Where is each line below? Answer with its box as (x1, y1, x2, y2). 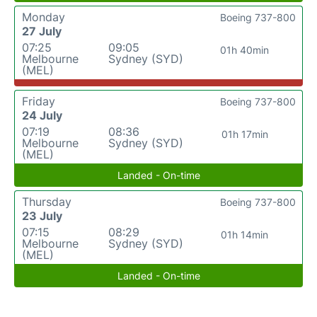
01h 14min (221, 228, 269, 241)
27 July (22, 23, 62, 38)
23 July (22, 208, 62, 223)
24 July (22, 108, 62, 122)
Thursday (22, 194, 71, 209)
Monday (22, 9, 65, 24)
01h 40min (220, 43, 270, 56)
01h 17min (221, 127, 268, 140)
